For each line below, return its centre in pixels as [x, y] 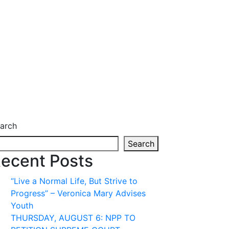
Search [141, 144]
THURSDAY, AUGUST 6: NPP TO [73, 218]
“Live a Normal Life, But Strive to [74, 181]
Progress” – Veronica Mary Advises [78, 193]
